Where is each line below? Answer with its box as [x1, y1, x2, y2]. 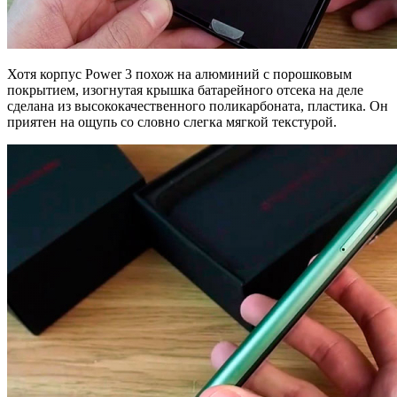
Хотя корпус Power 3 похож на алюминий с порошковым [7, 66, 352, 82]
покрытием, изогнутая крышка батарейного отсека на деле [7, 82, 363, 98]
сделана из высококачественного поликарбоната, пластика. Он [7, 98, 388, 114]
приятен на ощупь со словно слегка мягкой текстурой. [7, 114, 337, 130]
